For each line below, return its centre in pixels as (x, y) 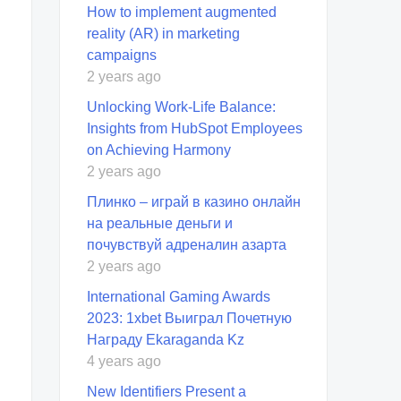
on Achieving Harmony (159, 149)
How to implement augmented (182, 12)
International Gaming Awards (179, 296)
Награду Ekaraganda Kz (166, 339)
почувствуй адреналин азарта (187, 244)
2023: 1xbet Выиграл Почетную (189, 318)
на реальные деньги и (160, 223)
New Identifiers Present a (166, 391)
